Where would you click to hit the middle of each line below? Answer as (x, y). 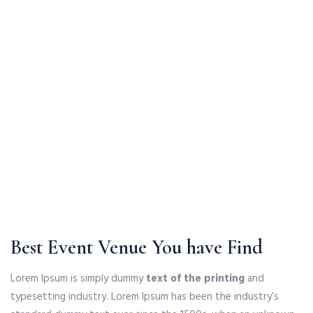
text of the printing (195, 279)
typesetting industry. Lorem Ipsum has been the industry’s (145, 297)
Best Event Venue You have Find (137, 247)
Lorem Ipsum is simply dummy (78, 279)
